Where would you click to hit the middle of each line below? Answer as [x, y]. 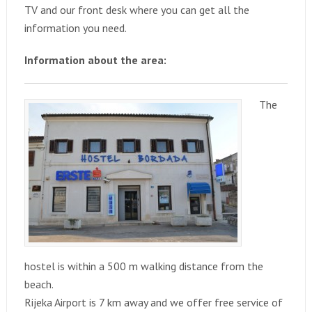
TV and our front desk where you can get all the [136, 10]
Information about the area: [95, 60]
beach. [39, 284]
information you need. [75, 28]
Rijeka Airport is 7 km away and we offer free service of [153, 302]
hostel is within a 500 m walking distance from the [143, 266]
